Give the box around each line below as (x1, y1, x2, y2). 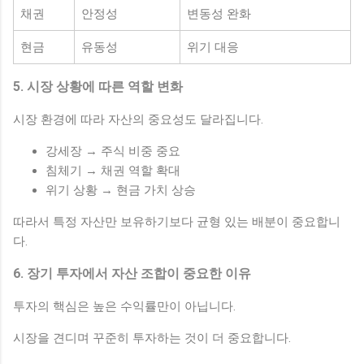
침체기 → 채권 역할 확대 (45, 162, 180, 178)
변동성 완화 (187, 6, 251, 21)
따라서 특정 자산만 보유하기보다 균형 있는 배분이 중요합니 (13, 214, 340, 229)
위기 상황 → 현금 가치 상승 (45, 182, 196, 197)
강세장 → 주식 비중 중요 (45, 143, 180, 158)
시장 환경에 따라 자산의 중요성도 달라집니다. (13, 111, 263, 127)
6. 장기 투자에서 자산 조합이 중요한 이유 (13, 265, 251, 281)
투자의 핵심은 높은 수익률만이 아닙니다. (13, 298, 236, 314)
